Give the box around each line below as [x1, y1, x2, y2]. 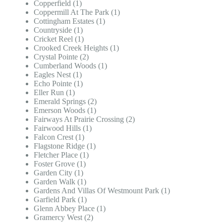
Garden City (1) [34, 168, 83, 177]
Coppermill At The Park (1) [34, 7, 120, 16]
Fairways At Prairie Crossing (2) [34, 114, 135, 123]
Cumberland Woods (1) [34, 61, 107, 70]
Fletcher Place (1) [34, 150, 89, 159]
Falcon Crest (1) [34, 132, 84, 141]
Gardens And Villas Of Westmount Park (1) [34, 186, 170, 195]
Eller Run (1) [34, 88, 75, 97]
